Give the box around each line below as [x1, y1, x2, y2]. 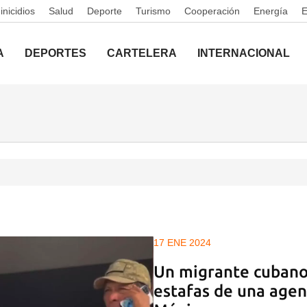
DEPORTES [25, 47, 86, 59]
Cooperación [184, 5, 240, 16]
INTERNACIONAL [197, 47, 290, 59]
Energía [254, 5, 288, 16]
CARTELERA [107, 47, 177, 59]
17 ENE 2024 [153, 237, 211, 248]
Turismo [136, 5, 171, 16]
